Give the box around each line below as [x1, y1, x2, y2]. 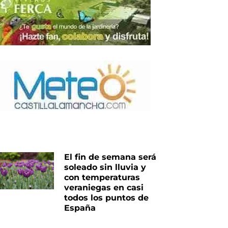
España [64, 203, 96, 213]
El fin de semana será [64, 152, 157, 162]
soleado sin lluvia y [64, 162, 147, 172]
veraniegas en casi [64, 182, 144, 192]
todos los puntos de [64, 192, 149, 203]
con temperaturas [64, 172, 140, 182]
